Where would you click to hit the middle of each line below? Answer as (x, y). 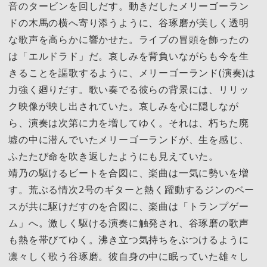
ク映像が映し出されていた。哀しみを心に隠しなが (124, 106)
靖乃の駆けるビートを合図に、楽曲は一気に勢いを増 (129, 173)
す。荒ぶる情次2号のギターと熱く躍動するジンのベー (132, 190)
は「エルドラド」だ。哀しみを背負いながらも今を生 (129, 56)
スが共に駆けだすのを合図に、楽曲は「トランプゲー (129, 207)
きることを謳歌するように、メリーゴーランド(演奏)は (132, 73)
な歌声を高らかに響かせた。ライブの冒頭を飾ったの (129, 40)
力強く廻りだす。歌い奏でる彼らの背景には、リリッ (129, 90)
